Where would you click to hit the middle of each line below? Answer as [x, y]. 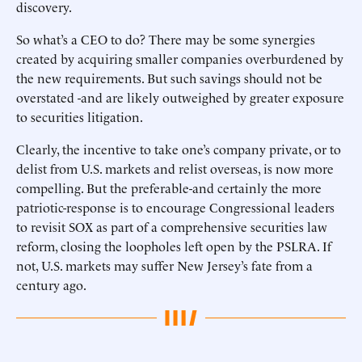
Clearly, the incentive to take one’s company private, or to [179, 149]
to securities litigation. [80, 116]
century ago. [51, 284]
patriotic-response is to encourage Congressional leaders [175, 207]
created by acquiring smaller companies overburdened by [180, 58]
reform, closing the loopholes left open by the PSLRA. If [174, 246]
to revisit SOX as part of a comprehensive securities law [172, 226]
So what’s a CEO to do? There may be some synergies [166, 39]
